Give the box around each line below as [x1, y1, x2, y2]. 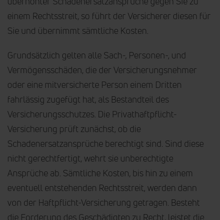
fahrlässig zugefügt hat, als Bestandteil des [7, 93, 169, 105]
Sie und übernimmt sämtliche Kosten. [7, 24, 148, 36]
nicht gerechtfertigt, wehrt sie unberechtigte [7, 152, 173, 164]
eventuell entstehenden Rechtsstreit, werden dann [7, 181, 197, 193]
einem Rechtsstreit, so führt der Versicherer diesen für [7, 9, 211, 22]
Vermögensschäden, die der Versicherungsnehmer [7, 63, 197, 76]
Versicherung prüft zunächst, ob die [7, 122, 141, 135]
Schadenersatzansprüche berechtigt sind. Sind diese [7, 137, 204, 149]
